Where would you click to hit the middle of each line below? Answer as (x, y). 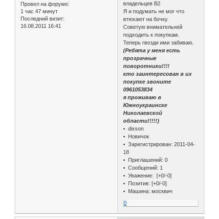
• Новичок (136, 136)
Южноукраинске (145, 105)
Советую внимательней (153, 27)
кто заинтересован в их (158, 74)
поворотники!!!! (147, 66)
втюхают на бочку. (146, 19)
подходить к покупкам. (152, 34)
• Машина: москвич (148, 191)
